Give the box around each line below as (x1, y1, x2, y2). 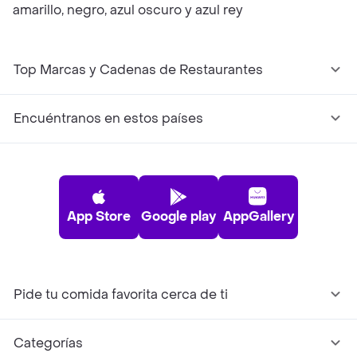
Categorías (14, 335, 83, 351)
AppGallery (222, 208, 294, 225)
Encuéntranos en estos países (14, 110, 203, 127)
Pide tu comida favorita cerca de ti (14, 286, 228, 303)
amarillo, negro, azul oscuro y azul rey (13, 2, 243, 18)
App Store (67, 208, 131, 225)
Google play (141, 208, 216, 225)
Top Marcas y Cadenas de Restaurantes (14, 61, 263, 78)
